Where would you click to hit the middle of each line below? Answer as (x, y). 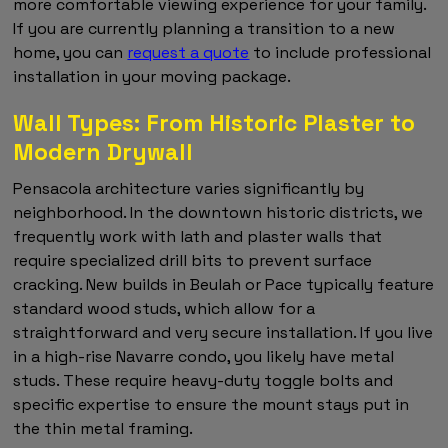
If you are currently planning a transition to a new (204, 28)
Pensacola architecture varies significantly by (189, 188)
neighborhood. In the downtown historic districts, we (218, 212)
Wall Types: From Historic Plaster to (214, 122)
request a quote (188, 52)
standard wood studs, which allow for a (164, 308)
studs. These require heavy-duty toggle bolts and (203, 380)
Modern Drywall (103, 151)
